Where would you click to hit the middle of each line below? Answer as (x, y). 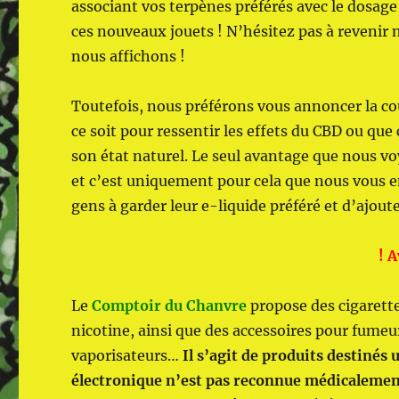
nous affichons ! (129, 56)
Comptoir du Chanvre (170, 305)
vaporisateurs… (127, 355)
